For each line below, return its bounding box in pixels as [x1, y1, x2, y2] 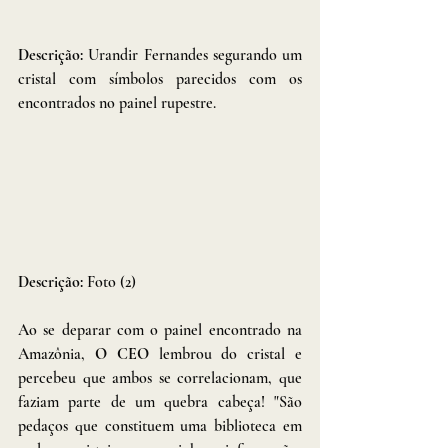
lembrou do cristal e [148, 343, 303, 364]
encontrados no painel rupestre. [18, 92, 216, 113]
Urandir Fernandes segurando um [88, 44, 302, 65]
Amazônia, [18, 343, 95, 364]
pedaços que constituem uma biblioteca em [18, 415, 302, 436]
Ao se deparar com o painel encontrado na [18, 319, 302, 340]
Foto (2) [87, 271, 136, 292]
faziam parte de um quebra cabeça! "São [18, 391, 302, 412]
